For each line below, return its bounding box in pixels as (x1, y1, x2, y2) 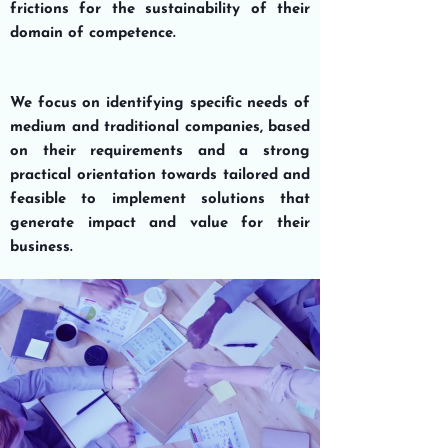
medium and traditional (10, 120, 179, 135)
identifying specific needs (106, 96, 289, 111)
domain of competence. (10, 26, 176, 41)
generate (10, 216, 74, 231)
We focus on (10, 96, 106, 111)
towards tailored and (155, 168, 310, 183)
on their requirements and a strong (10, 144, 310, 159)
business (10, 240, 70, 255)
